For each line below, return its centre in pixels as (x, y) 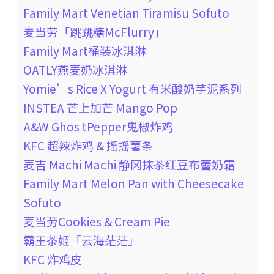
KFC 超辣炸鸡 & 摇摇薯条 (88, 146)
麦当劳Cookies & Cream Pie (96, 221)
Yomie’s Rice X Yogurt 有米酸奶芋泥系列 (132, 89)
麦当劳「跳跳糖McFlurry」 (94, 32)
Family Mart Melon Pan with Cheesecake (133, 183)
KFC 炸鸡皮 (52, 259)
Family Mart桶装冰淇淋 (84, 51)
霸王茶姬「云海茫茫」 (81, 240)
